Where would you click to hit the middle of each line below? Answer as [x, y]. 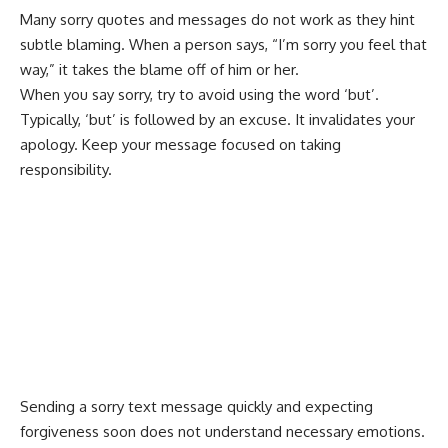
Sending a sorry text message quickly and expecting [196, 406]
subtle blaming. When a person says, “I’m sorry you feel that [223, 44]
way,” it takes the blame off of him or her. [159, 69]
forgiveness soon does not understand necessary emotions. [222, 431]
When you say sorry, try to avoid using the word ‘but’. [199, 94]
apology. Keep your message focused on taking [180, 144]
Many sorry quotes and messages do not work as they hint [217, 19]
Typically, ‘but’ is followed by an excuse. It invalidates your [217, 119]
